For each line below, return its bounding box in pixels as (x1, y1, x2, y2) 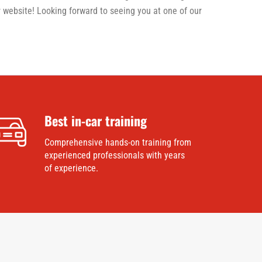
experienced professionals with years (44, 150, 185, 161)
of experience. (44, 163, 98, 174)
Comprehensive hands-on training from (44, 137, 191, 149)
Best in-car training (44, 111, 147, 130)
